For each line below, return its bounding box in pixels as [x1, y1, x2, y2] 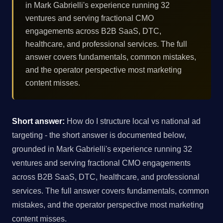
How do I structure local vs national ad [65, 116, 201, 126]
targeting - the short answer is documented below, [12, 130, 186, 140]
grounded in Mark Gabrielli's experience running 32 [12, 144, 192, 154]
